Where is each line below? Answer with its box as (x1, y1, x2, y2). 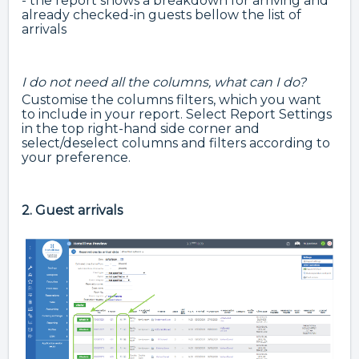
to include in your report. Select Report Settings (22, 107, 332, 123)
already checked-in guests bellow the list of (22, 7, 301, 23)
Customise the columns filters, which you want (22, 92, 321, 108)
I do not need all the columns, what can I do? (22, 75, 306, 91)
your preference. (22, 150, 131, 166)
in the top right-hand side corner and (22, 121, 260, 137)
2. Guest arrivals (22, 203, 123, 219)
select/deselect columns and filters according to (22, 135, 330, 151)
